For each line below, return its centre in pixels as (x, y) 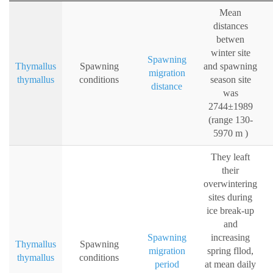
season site (230, 80)
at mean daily (230, 264)
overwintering (230, 184)
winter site (230, 53)
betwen (230, 40)
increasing (230, 238)
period (167, 264)
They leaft (230, 157)
